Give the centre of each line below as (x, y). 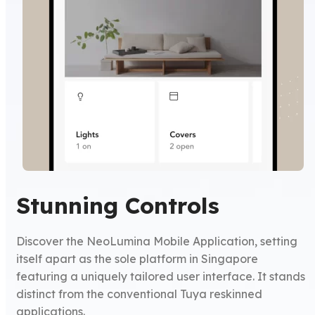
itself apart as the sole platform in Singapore (137, 258)
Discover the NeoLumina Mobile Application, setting (157, 241)
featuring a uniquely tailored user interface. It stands (161, 276)
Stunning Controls (118, 205)
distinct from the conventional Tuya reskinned (140, 294)
